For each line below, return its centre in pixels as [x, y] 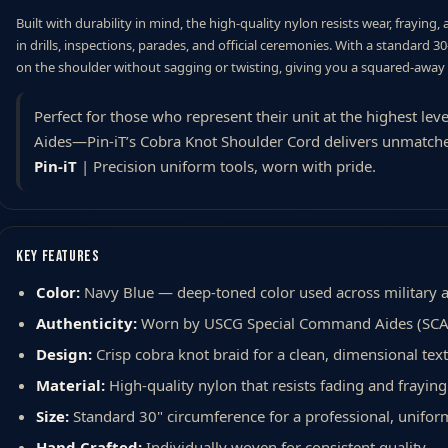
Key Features [58, 256]
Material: [70, 384]
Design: [64, 353]
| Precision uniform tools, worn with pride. [226, 165]
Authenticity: [86, 322]
